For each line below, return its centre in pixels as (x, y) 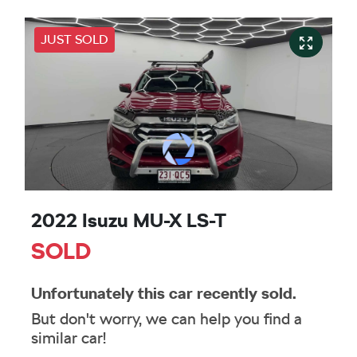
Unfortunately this (100, 294)
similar (56, 338)
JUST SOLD (75, 40)
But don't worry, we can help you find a (167, 319)
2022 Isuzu (82, 221)
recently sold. (245, 294)
